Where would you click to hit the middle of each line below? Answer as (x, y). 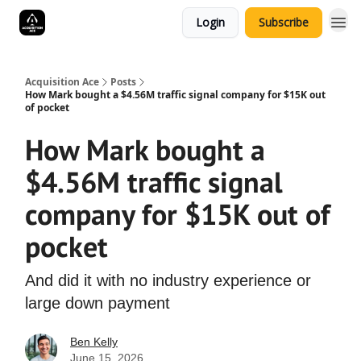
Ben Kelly (94, 342)
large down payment (98, 303)
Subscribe (284, 22)
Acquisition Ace (62, 82)
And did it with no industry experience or (168, 280)
